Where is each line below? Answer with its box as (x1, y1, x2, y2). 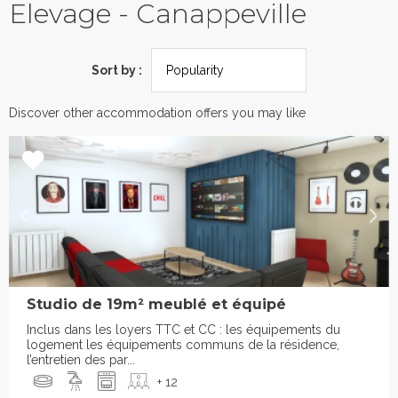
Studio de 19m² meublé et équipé (27, 296, 286, 314)
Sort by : (92, 62, 142, 77)
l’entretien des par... (27, 353, 135, 368)
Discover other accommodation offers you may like (9, 106, 306, 121)
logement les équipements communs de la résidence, (27, 338, 339, 353)
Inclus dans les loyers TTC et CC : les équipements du (27, 322, 340, 338)
